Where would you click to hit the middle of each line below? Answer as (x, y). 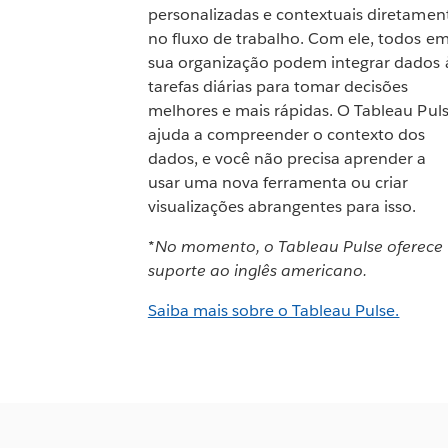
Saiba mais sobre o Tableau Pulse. (273, 310)
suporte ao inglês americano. (257, 270)
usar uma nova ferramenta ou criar (278, 182)
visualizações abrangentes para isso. (282, 206)
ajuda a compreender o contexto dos (286, 134)
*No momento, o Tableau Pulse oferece (295, 246)
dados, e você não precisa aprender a (287, 158)
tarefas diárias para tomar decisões (278, 86)
